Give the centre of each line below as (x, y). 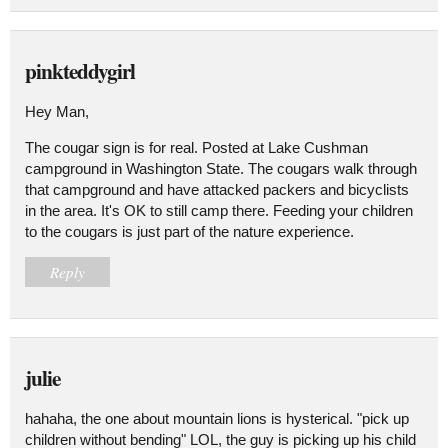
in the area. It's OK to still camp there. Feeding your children (219, 210)
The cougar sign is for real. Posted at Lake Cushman (196, 147)
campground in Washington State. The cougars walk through (221, 168)
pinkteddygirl (80, 70)
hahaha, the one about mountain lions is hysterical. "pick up (217, 418)
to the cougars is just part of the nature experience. (189, 231)
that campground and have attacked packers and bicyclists (217, 189)
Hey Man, (57, 111)
